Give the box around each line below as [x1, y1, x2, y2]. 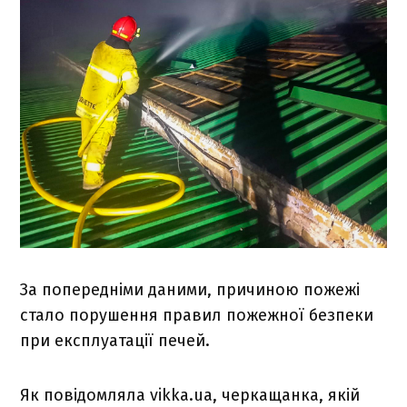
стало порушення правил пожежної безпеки [20, 305, 374, 326]
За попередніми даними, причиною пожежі [20, 280, 361, 301]
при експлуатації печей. [20, 331, 211, 352]
